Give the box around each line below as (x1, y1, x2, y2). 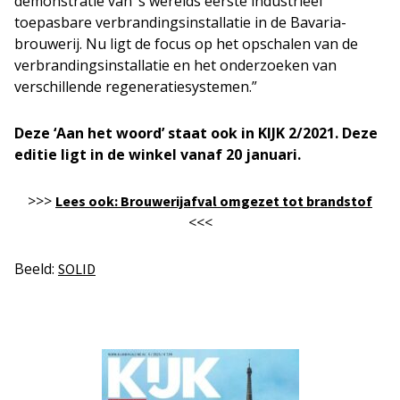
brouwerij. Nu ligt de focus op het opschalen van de (14, 34, 358, 54)
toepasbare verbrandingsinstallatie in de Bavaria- (14, 12, 346, 33)
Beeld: (14, 259, 58, 279)
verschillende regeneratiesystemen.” (14, 77, 257, 97)
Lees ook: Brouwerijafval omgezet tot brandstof (55, 192, 372, 211)
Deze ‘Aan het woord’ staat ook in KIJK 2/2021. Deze (14, 123, 378, 144)
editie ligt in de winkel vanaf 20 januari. (14, 145, 301, 165)
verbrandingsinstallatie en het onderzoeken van (14, 55, 337, 76)
